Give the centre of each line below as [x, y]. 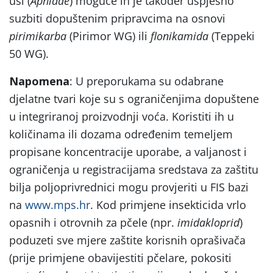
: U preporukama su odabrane [147, 81]
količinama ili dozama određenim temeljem [121, 134]
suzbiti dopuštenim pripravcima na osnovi [117, 18]
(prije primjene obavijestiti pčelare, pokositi [120, 257]
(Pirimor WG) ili [108, 36]
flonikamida [179, 36]
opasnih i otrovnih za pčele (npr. [93, 222]
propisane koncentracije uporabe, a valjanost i [128, 151]
